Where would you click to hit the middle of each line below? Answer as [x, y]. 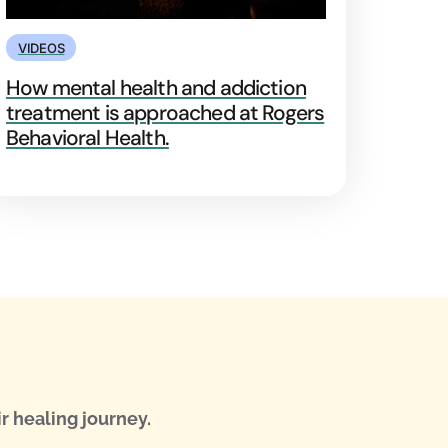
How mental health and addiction [156, 87]
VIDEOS [41, 47]
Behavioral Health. [87, 137]
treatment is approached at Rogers [165, 112]
